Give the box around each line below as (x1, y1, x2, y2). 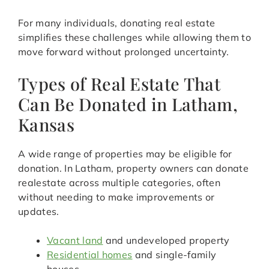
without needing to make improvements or (18, 191, 215, 204)
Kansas (18, 113, 74, 136)
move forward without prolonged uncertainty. (18, 46, 229, 58)
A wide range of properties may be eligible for (18, 148, 232, 160)
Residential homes (47, 249, 133, 261)
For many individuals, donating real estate (18, 17, 216, 29)
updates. (18, 205, 59, 218)
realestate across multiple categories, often (18, 177, 221, 189)
